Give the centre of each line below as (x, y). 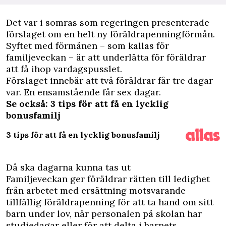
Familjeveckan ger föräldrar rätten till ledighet (108, 179)
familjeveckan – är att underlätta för (85, 57)
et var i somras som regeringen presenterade (111, 22)
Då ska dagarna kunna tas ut (68, 167)
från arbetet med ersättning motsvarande (96, 190)
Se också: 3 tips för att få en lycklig (87, 104)
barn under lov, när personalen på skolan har (104, 214)
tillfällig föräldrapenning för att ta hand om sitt (110, 202)
